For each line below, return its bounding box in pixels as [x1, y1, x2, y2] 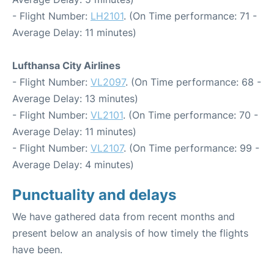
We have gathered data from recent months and [12, 210, 235, 223]
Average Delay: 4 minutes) [12, 158, 134, 171]
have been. [12, 243, 62, 256]
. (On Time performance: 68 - [125, 76, 261, 89]
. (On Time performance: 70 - [123, 109, 258, 122]
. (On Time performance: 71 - [124, 10, 257, 23]
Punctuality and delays [12, 186, 176, 204]
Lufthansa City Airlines [12, 59, 120, 72]
